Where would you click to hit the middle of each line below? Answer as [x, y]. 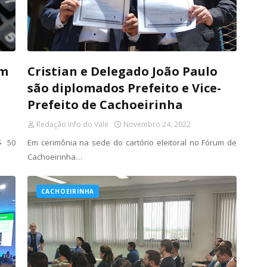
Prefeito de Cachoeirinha [105, 105]
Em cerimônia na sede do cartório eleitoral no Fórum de [132, 142]
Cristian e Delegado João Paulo [122, 71]
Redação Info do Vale [72, 124]
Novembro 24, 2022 [157, 124]
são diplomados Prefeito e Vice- [124, 88]
